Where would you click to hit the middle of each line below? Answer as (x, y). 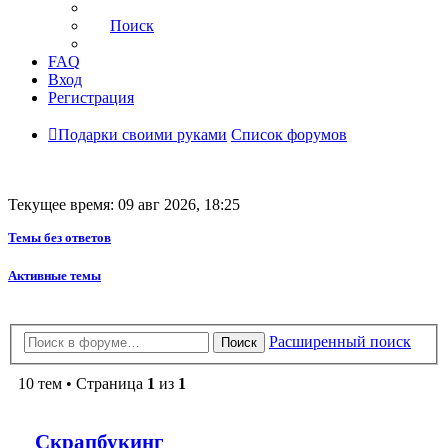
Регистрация (91, 97)
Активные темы (54, 275)
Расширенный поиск (340, 341)
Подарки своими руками (142, 134)
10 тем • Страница (82, 383)
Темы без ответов (59, 237)
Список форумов (289, 134)
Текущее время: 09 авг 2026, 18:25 (124, 204)
